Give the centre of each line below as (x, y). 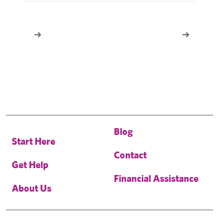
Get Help (30, 165)
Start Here (33, 141)
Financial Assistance (156, 178)
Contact (130, 155)
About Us (32, 188)
